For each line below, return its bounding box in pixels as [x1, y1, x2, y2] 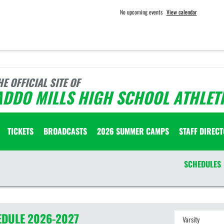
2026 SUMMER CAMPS [97, 125, 169, 137]
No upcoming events [119, 7, 162, 16]
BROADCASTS [43, 125, 87, 137]
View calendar [166, 7, 197, 16]
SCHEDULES [183, 158, 221, 170]
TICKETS [7, 125, 33, 137]
